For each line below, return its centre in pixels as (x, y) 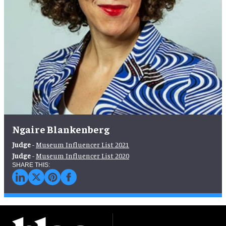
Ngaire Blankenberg (61, 129)
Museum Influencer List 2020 (82, 156)
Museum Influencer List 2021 (82, 145)
